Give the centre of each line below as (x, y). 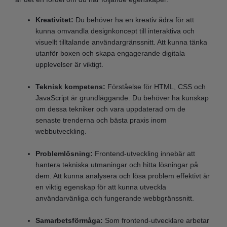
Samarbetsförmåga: (69, 220)
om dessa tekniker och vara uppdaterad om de (110, 109)
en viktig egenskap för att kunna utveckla (101, 187)
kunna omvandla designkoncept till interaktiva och (115, 31)
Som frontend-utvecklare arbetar (156, 220)
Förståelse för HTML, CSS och (156, 86)
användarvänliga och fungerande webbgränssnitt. (115, 198)
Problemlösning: (64, 153)
